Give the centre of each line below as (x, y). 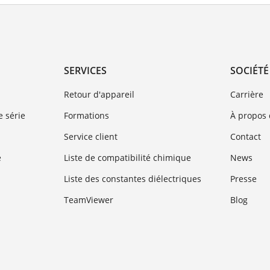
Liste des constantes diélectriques (132, 179)
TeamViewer (88, 200)
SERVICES (85, 71)
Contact (246, 137)
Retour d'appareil (99, 95)
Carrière (247, 95)
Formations (86, 116)
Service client (90, 137)
